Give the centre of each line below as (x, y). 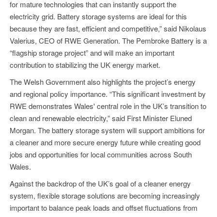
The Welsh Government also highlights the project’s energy (103, 82)
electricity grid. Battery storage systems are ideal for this (98, 16)
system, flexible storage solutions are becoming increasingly (105, 196)
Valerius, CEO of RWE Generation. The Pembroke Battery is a (108, 41)
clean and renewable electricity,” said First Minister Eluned (101, 118)
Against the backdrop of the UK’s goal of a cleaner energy (100, 184)
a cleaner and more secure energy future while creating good (105, 142)
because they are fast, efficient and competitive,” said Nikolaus (108, 29)
